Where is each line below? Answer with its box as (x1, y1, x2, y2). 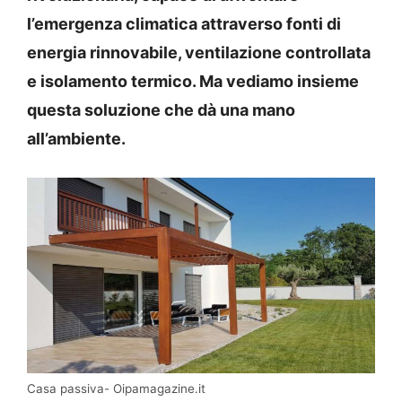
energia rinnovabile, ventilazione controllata (27, 42, 371, 62)
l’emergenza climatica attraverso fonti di (27, 13, 341, 33)
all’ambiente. (27, 128, 126, 148)
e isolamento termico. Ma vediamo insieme (27, 71, 359, 91)
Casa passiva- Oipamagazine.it (27, 381, 205, 397)
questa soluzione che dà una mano (27, 100, 295, 119)
